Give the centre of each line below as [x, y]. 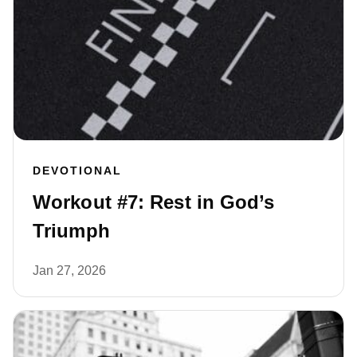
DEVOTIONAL [77, 171]
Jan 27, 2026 [69, 271]
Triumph [71, 231]
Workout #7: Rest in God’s [154, 202]
